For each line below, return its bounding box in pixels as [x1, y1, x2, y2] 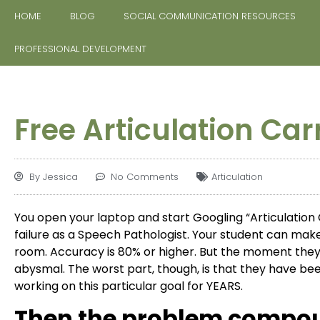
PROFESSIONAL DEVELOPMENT [14, 42, 146, 56]
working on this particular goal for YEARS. [14, 278, 243, 294]
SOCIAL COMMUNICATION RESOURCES [124, 9, 296, 23]
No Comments [111, 170, 179, 184]
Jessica [40, 170, 78, 184]
